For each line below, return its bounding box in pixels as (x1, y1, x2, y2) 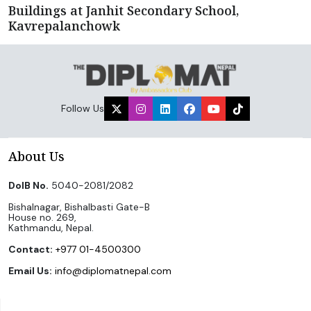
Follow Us (61, 102, 104, 115)
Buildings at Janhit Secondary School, (8, 2, 239, 19)
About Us (8, 148, 65, 165)
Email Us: (8, 264, 52, 278)
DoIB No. (8, 179, 49, 192)
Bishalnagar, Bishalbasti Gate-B (8, 201, 150, 214)
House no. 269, (8, 211, 76, 224)
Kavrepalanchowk (8, 17, 120, 34)
